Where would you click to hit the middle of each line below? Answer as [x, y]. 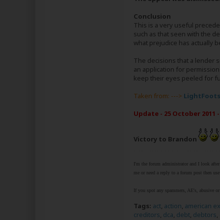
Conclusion [152, 16]
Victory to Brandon [165, 139]
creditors [147, 215]
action [173, 206]
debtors [205, 215]
